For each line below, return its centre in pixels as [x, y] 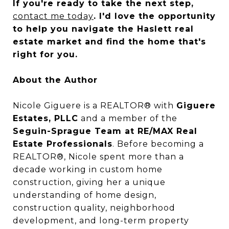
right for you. [45, 54]
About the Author [55, 80]
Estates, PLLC [45, 118]
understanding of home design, [85, 195]
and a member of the [128, 118]
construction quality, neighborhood [94, 208]
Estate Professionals [63, 144]
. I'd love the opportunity [155, 16]
